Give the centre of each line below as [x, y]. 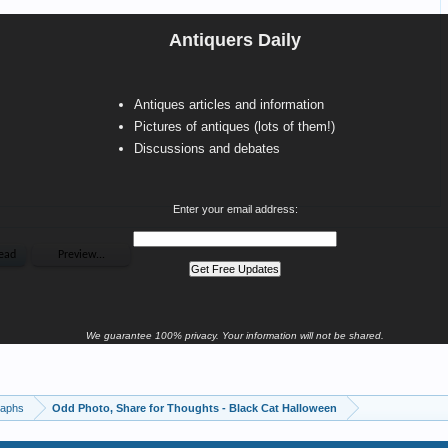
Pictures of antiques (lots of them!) [234, 126]
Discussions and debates [207, 148]
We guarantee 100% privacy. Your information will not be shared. [235, 335]
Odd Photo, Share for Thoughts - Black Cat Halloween [194, 408]
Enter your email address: [235, 209]
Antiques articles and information [229, 104]
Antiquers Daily [235, 40]
